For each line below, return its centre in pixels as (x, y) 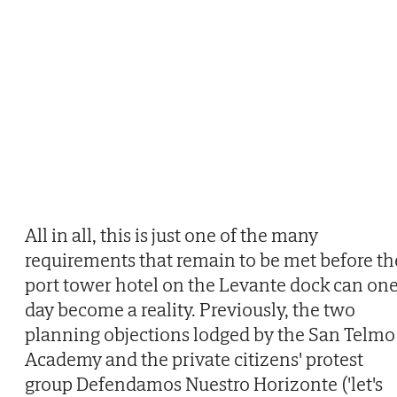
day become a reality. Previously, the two (190, 309)
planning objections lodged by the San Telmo (210, 334)
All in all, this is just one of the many (171, 234)
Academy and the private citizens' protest (194, 358)
